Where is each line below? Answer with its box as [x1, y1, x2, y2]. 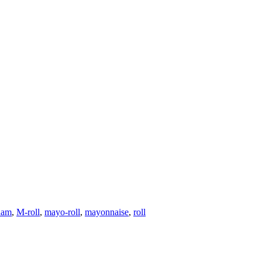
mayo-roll [44, 206, 80, 217]
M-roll [16, 206, 40, 217]
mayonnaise [85, 206, 129, 217]
